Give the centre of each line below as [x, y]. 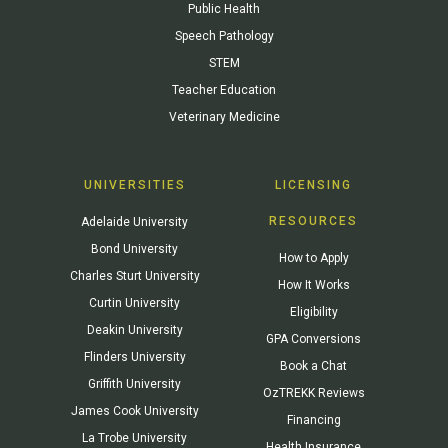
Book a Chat [313, 365]
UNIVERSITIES [134, 184]
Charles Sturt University [134, 275]
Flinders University [134, 356]
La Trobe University [134, 437]
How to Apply [313, 257]
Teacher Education [224, 89]
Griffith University [134, 383]
